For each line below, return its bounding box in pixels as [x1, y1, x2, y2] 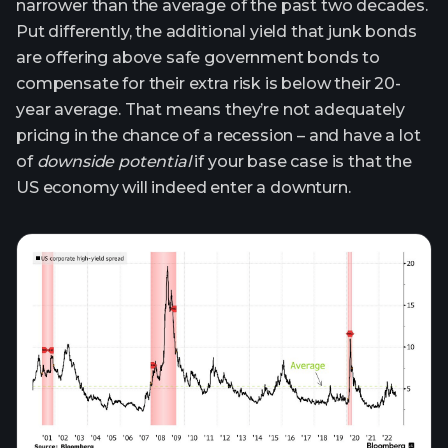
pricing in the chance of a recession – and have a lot [16, 125, 421, 145]
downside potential [32, 151, 191, 171]
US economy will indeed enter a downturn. [16, 177, 351, 197]
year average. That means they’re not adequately [16, 99, 405, 119]
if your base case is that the [190, 151, 412, 171]
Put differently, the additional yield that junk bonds [16, 21, 417, 41]
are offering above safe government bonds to [16, 47, 381, 67]
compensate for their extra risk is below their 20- [16, 73, 401, 93]
